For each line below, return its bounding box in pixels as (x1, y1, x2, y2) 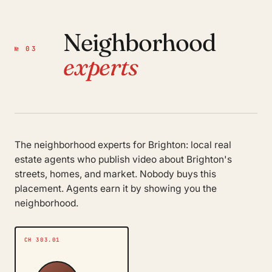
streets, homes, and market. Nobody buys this (15, 168, 216, 180)
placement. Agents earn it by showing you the (15, 182, 217, 194)
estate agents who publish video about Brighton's (15, 153, 232, 165)
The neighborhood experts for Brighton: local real (15, 138, 231, 151)
